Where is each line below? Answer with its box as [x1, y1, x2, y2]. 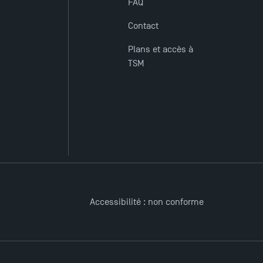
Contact [127, 21, 159, 32]
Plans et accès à [127, 44, 193, 55]
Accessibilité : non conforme [90, 197, 204, 208]
